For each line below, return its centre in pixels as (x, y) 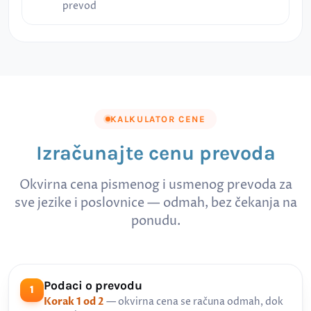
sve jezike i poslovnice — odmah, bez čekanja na (155, 203)
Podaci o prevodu (93, 285)
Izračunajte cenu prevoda (155, 153)
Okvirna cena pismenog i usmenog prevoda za (155, 185)
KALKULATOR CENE (158, 119)
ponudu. (155, 221)
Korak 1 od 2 (74, 302)
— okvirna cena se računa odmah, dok (194, 302)
